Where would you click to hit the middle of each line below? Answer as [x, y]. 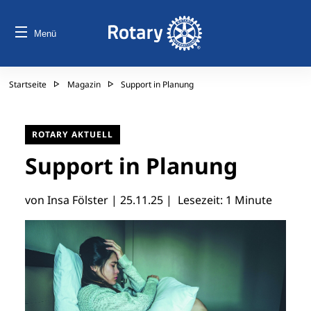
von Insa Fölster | [73, 200]
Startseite [28, 84]
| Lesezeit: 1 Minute [218, 200]
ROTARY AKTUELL [73, 134]
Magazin [84, 84]
